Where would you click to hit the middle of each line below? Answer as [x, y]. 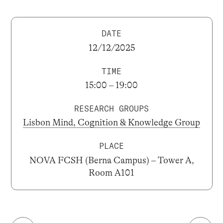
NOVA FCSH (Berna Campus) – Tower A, [111, 160]
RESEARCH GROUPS [111, 108]
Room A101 [111, 172]
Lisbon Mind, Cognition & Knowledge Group [111, 123]
